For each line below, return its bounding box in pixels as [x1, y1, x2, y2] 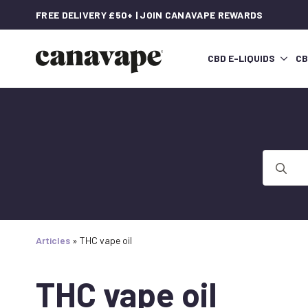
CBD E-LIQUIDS [208, 52, 275, 65]
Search [263, 151, 294, 164]
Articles [36, 234, 70, 247]
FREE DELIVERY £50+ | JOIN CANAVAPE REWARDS [36, 9, 263, 21]
